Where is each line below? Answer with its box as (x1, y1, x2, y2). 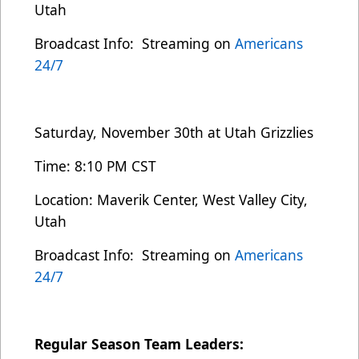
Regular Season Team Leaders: (34, 333, 244, 353)
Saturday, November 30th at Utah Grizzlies (34, 122, 313, 142)
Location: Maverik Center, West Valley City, (34, 189, 308, 209)
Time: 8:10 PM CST (34, 155, 156, 175)
